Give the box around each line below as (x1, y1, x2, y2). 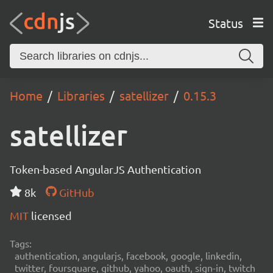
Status (208, 15, 243, 30)
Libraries (57, 88, 105, 103)
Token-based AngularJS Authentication (10, 163, 201, 175)
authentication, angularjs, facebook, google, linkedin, (15, 249, 242, 261)
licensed (31, 209, 72, 222)
